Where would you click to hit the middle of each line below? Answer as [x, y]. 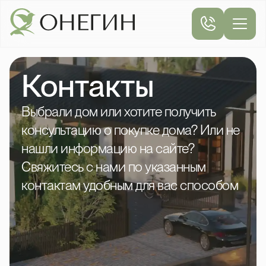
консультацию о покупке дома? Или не [131, 130]
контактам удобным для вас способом [130, 185]
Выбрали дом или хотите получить [119, 112]
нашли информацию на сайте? [108, 148]
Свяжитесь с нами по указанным [114, 167]
